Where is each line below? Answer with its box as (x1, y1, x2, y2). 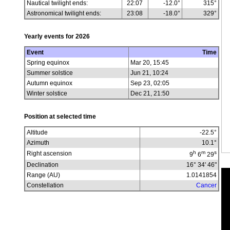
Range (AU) (26, 171, 60, 179)
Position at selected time (24, 113, 96, 120)
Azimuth (26, 139, 49, 146)
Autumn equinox (26, 80, 72, 87)
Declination (26, 161, 59, 168)
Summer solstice (26, 69, 73, 76)
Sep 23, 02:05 (130, 80, 169, 87)
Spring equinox (26, 59, 69, 66)
